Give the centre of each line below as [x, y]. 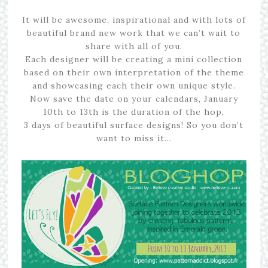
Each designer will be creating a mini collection [134, 59]
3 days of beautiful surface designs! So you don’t [134, 125]
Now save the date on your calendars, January [134, 99]
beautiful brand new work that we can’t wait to [134, 33]
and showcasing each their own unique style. [134, 86]
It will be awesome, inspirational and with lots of [134, 20]
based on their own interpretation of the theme [134, 72]
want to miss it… [134, 138]
